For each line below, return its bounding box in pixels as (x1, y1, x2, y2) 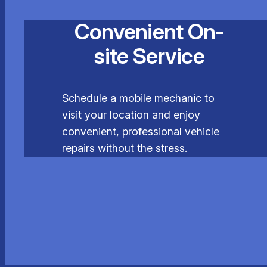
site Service (94, 43, 204, 70)
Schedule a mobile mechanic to (62, 92, 215, 105)
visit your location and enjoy (62, 108, 200, 122)
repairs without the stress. (62, 142, 187, 155)
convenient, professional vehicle (62, 125, 219, 138)
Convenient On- (74, 18, 225, 45)
